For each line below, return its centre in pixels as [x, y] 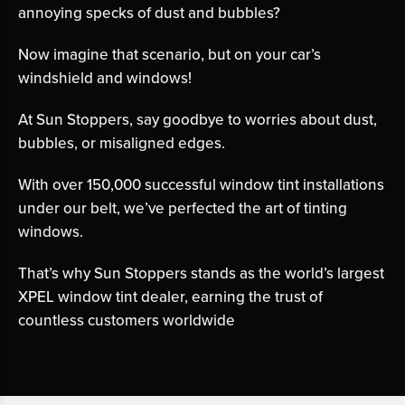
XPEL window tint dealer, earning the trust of [170, 297]
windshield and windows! [105, 79]
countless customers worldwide [127, 321]
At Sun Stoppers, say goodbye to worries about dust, [198, 120]
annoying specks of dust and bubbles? [149, 14]
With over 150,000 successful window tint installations [201, 185]
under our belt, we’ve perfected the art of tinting [183, 209]
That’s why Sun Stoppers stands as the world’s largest [201, 274]
